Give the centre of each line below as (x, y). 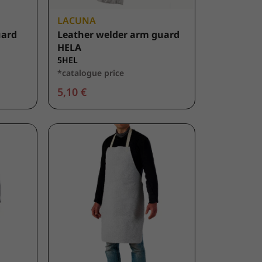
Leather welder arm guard (119, 35)
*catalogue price (91, 73)
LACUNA (77, 21)
